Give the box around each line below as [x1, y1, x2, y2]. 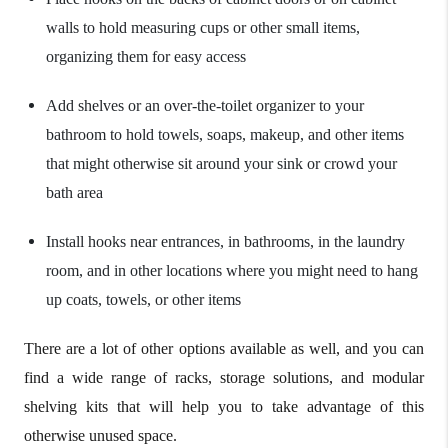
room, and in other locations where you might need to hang [46, 261, 418, 279]
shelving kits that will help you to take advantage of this [24, 397, 424, 415]
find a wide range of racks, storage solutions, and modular [24, 368, 424, 386]
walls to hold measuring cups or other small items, [46, 18, 360, 36]
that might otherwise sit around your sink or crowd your [46, 154, 397, 172]
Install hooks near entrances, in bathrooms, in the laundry [46, 232, 405, 250]
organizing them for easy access [46, 47, 246, 65]
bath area [46, 183, 103, 201]
